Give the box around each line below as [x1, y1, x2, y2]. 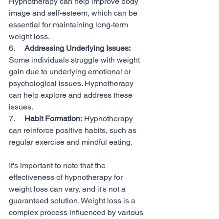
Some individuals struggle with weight [9, 55, 142, 65]
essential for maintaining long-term [9, 20, 130, 29]
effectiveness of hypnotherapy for [9, 173, 125, 182]
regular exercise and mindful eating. [9, 137, 132, 147]
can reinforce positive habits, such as [9, 126, 138, 135]
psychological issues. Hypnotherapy [9, 79, 135, 88]
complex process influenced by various [9, 208, 145, 217]
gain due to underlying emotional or [9, 67, 133, 76]
